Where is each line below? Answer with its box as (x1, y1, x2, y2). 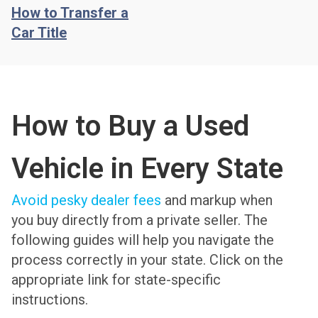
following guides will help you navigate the (11, 231, 274, 248)
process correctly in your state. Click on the (11, 251, 283, 268)
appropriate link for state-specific (11, 270, 221, 288)
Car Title (11, 23, 67, 41)
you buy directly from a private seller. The (11, 211, 268, 229)
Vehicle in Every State (11, 151, 283, 185)
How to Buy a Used (11, 109, 249, 143)
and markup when (161, 191, 273, 209)
